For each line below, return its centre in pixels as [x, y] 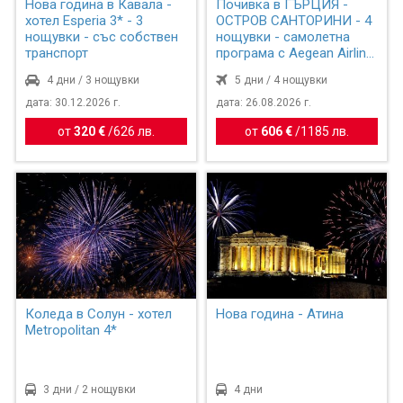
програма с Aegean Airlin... [296, 54]
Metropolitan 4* [71, 330]
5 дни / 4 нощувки [282, 81]
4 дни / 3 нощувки [93, 81]
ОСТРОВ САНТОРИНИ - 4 [286, 21]
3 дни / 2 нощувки [89, 389]
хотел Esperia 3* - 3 [84, 21]
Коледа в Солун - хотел [98, 313]
